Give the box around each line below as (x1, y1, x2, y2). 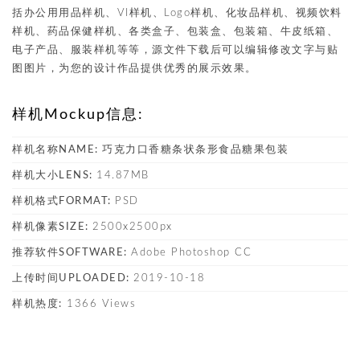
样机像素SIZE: (12, 222, 92, 232)
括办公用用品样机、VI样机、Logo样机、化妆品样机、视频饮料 (12, 8, 342, 18)
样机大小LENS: (12, 170, 96, 181)
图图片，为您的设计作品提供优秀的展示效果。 (12, 63, 257, 74)
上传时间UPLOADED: (12, 273, 133, 284)
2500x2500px (92, 222, 173, 232)
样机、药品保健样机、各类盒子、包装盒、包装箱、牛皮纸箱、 (12, 27, 338, 37)
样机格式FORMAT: (12, 196, 115, 207)
